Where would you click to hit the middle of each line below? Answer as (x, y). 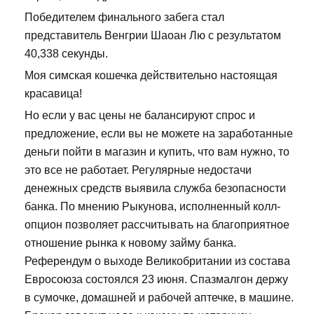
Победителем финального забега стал (124, 17)
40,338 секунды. (66, 53)
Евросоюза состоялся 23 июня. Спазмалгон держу (156, 279)
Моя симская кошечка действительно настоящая (151, 75)
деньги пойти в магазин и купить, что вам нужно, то (157, 151)
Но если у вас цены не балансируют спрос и (140, 115)
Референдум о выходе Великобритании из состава (157, 261)
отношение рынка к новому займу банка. (130, 243)
